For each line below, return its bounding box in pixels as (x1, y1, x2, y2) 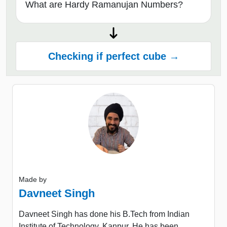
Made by (19, 175, 47, 183)
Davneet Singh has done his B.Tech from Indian (19, 209, 190, 218)
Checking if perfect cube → (48, 51, 179, 62)
